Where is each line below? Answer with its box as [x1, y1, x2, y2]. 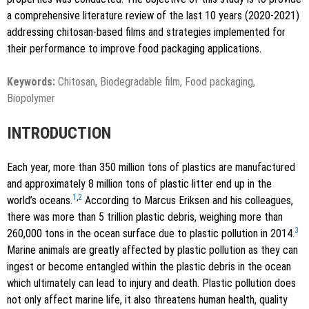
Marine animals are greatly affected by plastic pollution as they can [7, 243, 298, 257]
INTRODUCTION [7, 123, 111, 143]
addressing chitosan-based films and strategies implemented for [7, 26, 286, 39]
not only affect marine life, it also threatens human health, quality [7, 293, 288, 307]
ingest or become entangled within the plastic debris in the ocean [7, 260, 291, 274]
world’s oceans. [7, 194, 72, 208]
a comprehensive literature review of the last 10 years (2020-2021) [7, 9, 299, 23]
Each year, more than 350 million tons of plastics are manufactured [7, 161, 295, 175]
